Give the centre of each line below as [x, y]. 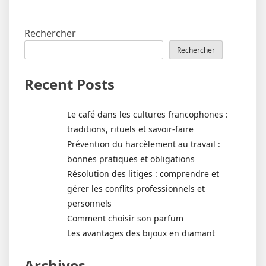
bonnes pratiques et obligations [131, 159]
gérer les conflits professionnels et [136, 188]
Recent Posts [69, 84]
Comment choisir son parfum [125, 218]
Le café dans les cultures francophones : [148, 114]
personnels [89, 203]
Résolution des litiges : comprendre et [143, 173]
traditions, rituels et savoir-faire [130, 129]
